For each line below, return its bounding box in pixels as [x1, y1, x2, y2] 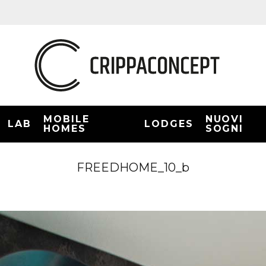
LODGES [144, 118, 194, 129]
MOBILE [43, 113, 90, 125]
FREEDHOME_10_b [77, 160, 189, 175]
